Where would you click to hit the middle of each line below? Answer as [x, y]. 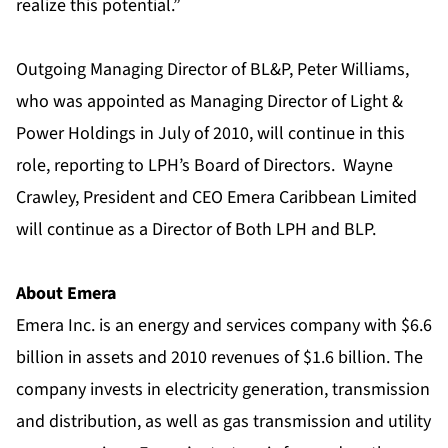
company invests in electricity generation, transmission [223, 390]
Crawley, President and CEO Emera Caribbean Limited [216, 198]
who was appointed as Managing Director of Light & [209, 102]
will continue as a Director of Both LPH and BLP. [196, 230]
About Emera [66, 294]
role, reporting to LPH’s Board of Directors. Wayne [204, 166]
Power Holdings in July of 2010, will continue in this [210, 134]
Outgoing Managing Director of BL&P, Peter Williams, [212, 70]
